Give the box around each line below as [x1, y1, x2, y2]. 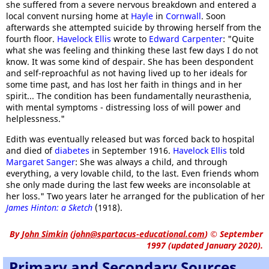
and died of [6, 145, 55, 156]
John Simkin [22, 228, 68, 240]
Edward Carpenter [149, 33, 223, 44]
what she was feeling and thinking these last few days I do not [6, 44, 258, 56]
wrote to [111, 33, 149, 44]
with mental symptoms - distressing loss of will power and [6, 101, 241, 113]
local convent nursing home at [6, 10, 131, 22]
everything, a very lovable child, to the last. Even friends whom [6, 168, 259, 179]
